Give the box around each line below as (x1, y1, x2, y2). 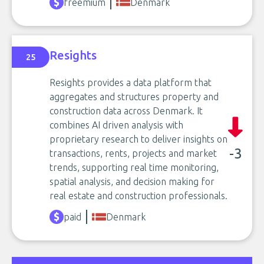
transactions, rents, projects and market (49, 147, 217, 159)
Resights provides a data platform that (49, 77, 212, 88)
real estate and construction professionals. (49, 190, 227, 201)
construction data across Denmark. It (49, 105, 203, 116)
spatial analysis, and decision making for (49, 176, 214, 187)
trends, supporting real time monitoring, (49, 161, 219, 173)
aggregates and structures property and (49, 91, 219, 102)
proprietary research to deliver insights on (49, 133, 227, 144)
